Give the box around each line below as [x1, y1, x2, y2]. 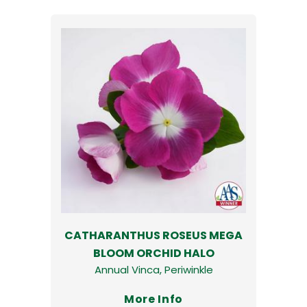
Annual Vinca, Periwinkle [94, 262, 213, 277]
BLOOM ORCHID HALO [93, 245, 214, 261]
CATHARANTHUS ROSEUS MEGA [64, 227, 243, 243]
